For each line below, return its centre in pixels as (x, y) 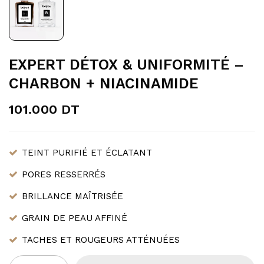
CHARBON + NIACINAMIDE (103, 83)
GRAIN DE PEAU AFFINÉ (75, 218)
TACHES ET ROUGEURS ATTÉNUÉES (101, 240)
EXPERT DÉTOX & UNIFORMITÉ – (126, 64)
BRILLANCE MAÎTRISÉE (72, 196)
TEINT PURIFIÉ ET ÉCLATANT (87, 152)
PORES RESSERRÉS (64, 174)
